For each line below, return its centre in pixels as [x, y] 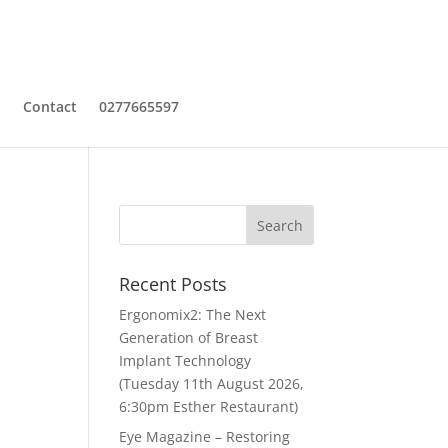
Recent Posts [173, 284]
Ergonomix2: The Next [193, 314]
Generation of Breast [189, 337]
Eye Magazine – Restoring [205, 436]
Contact [49, 106]
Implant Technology [185, 360]
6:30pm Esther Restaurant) [209, 406]
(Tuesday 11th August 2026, [212, 383]
